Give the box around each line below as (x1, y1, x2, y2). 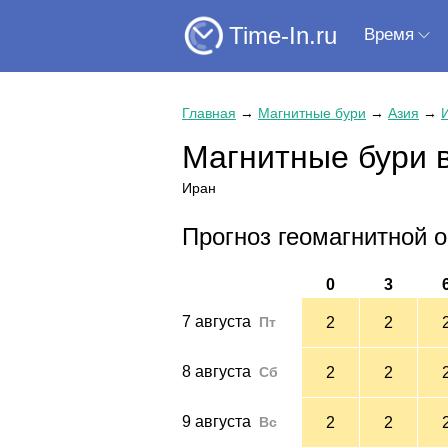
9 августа (182, 412, 251, 430)
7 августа (182, 312, 251, 330)
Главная (182, 105, 236, 121)
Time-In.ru (229, 21, 337, 49)
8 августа (182, 362, 251, 380)
